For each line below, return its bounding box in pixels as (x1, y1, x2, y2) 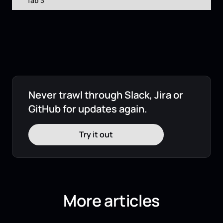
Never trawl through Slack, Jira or (28, 88, 183, 102)
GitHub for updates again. (28, 102, 147, 116)
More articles (63, 190, 160, 212)
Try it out (79, 129, 113, 140)
